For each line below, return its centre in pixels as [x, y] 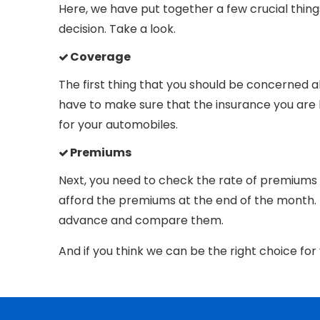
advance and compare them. [142, 220]
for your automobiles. [118, 124]
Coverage [100, 56]
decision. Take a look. [117, 29]
